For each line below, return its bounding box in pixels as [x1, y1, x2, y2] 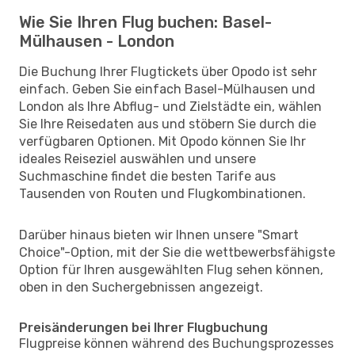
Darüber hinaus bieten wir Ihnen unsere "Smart [19, 227, 299, 242]
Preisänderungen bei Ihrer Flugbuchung [19, 319, 268, 335]
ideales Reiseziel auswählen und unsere [19, 151, 256, 166]
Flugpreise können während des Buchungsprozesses [19, 335, 334, 351]
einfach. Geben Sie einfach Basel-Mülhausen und [19, 81, 315, 97]
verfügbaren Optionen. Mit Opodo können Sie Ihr [19, 133, 306, 149]
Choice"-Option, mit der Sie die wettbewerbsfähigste [19, 244, 335, 260]
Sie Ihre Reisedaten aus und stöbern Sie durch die [19, 116, 316, 132]
